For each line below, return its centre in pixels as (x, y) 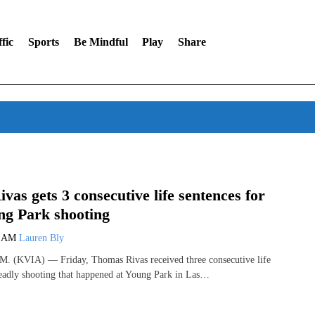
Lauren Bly (41, 238)
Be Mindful (101, 42)
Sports (43, 42)
